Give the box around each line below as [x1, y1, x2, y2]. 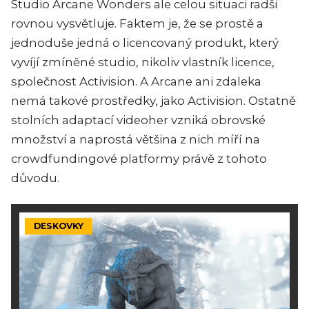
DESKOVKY [33, 221, 83, 232]
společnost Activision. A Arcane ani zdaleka [11, 74, 261, 88]
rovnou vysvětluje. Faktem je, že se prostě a [11, 16, 263, 30]
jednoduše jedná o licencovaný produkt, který [11, 35, 279, 50]
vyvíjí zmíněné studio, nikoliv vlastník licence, [11, 54, 275, 69]
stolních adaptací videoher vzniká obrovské [11, 112, 266, 127]
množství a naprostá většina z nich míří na [11, 132, 260, 146]
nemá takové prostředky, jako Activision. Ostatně [11, 93, 296, 108]
